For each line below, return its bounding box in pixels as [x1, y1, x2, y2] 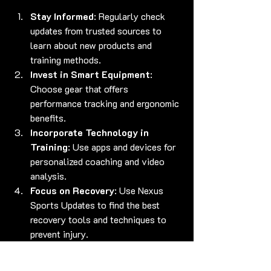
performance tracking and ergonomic [30, 96, 181, 109]
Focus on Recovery [30, 183, 114, 197]
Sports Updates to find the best [30, 198, 162, 211]
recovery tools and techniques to [30, 212, 169, 226]
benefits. [30, 111, 66, 124]
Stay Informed [30, 9, 94, 22]
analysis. [30, 169, 67, 182]
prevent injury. [30, 227, 88, 240]
